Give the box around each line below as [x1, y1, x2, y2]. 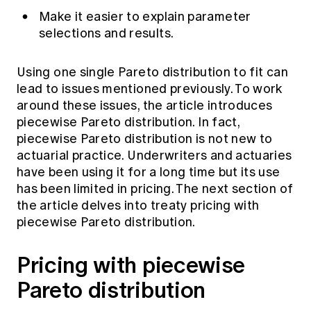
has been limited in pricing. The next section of [17, 180, 294, 196]
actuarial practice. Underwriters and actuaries [17, 147, 292, 163]
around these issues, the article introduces [17, 97, 273, 113]
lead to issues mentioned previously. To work [17, 81, 283, 96]
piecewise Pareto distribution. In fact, [17, 114, 240, 130]
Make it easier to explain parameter [39, 8, 251, 24]
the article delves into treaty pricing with [17, 197, 260, 213]
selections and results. [39, 25, 174, 41]
